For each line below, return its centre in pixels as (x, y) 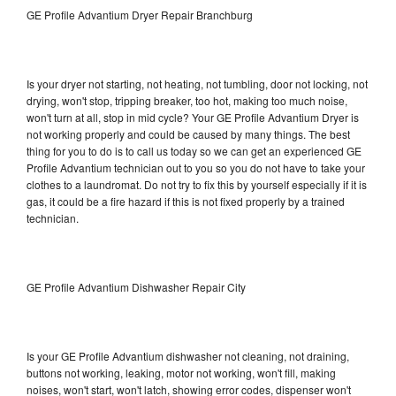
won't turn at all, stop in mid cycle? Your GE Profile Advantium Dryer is (193, 117)
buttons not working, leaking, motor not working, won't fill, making (181, 372)
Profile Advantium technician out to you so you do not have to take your (196, 167)
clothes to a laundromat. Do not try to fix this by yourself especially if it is (197, 184)
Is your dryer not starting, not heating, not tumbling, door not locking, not (197, 83)
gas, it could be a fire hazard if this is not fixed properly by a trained (186, 201)
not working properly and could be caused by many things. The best (188, 133)
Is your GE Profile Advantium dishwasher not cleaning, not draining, (188, 355)
